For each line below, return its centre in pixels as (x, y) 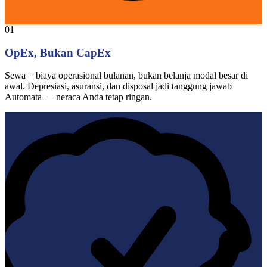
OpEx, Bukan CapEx (58, 52)
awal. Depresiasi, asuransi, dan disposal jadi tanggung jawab (118, 86)
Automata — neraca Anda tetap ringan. (78, 97)
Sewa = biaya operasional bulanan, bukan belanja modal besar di (126, 76)
